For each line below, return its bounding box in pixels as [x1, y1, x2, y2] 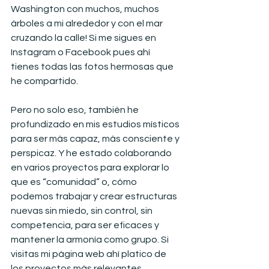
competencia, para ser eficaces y [11, 220, 161, 230]
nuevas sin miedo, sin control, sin [11, 205, 154, 216]
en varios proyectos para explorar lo [11, 162, 171, 172]
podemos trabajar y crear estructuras [11, 191, 179, 201]
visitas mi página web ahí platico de [11, 249, 168, 259]
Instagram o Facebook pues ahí [11, 47, 152, 57]
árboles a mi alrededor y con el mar [11, 18, 165, 28]
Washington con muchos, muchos [11, 4, 161, 14]
